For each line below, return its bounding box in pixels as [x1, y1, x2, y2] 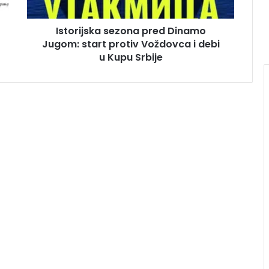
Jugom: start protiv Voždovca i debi [41, 37, 220, 51]
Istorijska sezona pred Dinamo [55, 23, 206, 38]
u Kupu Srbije [98, 50, 163, 64]
